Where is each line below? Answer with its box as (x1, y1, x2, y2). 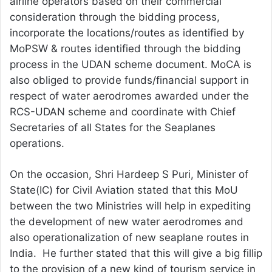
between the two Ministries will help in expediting (10, 200, 251, 212)
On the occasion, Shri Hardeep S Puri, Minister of (10, 168, 248, 181)
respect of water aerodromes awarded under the (10, 90, 249, 103)
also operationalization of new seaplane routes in (10, 231, 249, 244)
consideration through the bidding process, (10, 11, 220, 24)
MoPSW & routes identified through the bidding (10, 42, 240, 55)
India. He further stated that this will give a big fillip (10, 247, 262, 260)
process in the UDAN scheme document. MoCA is (10, 58, 251, 71)
